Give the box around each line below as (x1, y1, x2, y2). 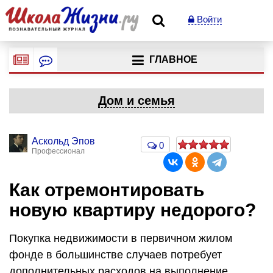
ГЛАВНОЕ (149, 54, 197, 65)
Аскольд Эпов (32, 136, 95, 146)
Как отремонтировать (9, 180, 204, 200)
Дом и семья (98, 94, 175, 107)
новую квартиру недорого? (9, 200, 256, 220)
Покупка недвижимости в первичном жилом (9, 232, 232, 244)
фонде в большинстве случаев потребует (9, 248, 222, 261)
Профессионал (32, 147, 85, 155)
